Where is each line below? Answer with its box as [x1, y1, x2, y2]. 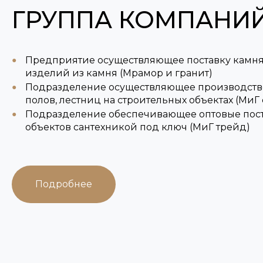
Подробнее [35, 178, 92, 190]
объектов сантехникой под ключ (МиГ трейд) [25, 122, 250, 133]
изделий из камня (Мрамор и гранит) [25, 68, 213, 79]
